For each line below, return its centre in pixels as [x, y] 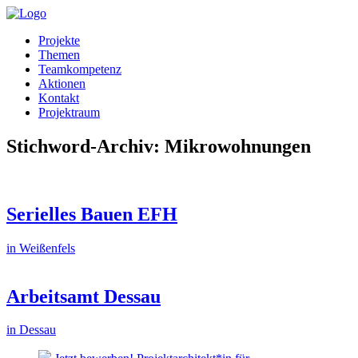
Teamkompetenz [80, 69]
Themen [59, 55]
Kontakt [59, 98]
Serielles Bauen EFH [92, 214]
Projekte [59, 40]
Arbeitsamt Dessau [84, 296]
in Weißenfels [41, 248]
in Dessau [31, 330]
